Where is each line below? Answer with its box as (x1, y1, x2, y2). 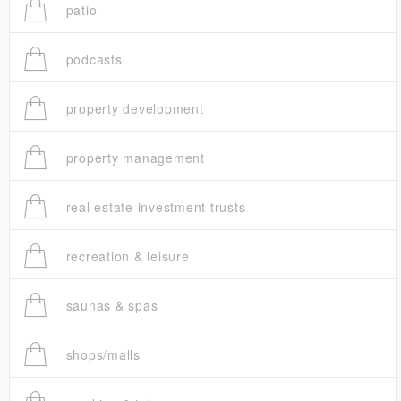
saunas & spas (61, 296, 158, 315)
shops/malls (61, 346, 141, 364)
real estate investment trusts (61, 198, 246, 217)
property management (61, 149, 205, 167)
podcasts (61, 50, 123, 69)
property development (61, 99, 204, 118)
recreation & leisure (61, 247, 190, 266)
